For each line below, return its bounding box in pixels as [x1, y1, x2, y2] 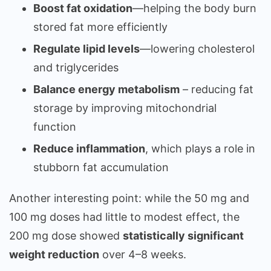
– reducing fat [180, 83, 253, 96]
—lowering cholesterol [140, 42, 255, 56]
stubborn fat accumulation [33, 161, 169, 174]
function [33, 120, 76, 134]
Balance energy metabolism [33, 83, 180, 96]
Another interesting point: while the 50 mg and [9, 192, 249, 205]
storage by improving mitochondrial [33, 102, 217, 115]
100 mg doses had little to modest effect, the [9, 211, 240, 224]
